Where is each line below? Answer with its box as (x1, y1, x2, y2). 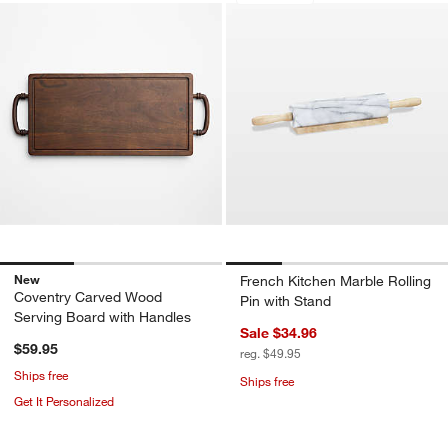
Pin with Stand (240, 291, 331, 310)
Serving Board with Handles (14, 307, 191, 326)
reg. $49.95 (240, 344, 301, 361)
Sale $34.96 (240, 323, 317, 342)
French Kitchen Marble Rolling (240, 271, 431, 290)
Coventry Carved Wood (14, 287, 162, 306)
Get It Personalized (14, 392, 114, 409)
